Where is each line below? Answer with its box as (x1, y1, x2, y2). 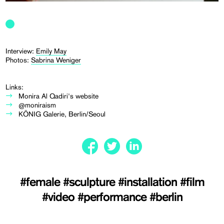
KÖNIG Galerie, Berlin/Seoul (18, 109, 106, 118)
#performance (77, 191, 149, 203)
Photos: (5, 55, 31, 64)
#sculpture (62, 176, 118, 188)
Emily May (36, 46, 67, 55)
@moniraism (18, 100, 56, 109)
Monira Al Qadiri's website (18, 91, 99, 100)
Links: (5, 82, 24, 91)
